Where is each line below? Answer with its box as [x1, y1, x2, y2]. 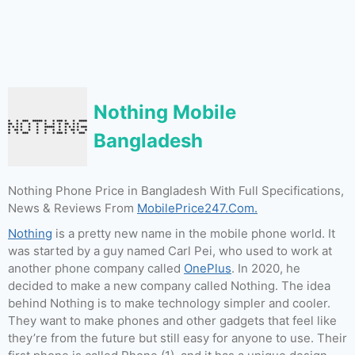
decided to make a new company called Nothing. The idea [8, 278, 330, 293]
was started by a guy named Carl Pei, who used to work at [8, 243, 332, 258]
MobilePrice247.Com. [137, 200, 258, 216]
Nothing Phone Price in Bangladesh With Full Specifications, [8, 183, 344, 198]
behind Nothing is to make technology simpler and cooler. [8, 296, 330, 311]
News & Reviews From [8, 200, 137, 216]
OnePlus [184, 261, 231, 276]
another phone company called [8, 261, 184, 276]
